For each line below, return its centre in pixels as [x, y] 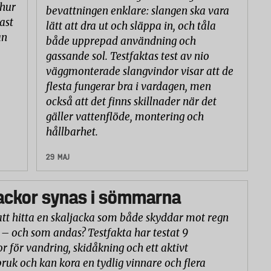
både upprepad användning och [121, 41]
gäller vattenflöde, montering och [125, 117]
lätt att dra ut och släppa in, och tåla [131, 26]
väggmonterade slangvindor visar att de [139, 72]
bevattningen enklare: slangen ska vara [137, 11]
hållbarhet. [73, 132]
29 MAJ [58, 157]
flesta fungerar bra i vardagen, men [128, 87]
